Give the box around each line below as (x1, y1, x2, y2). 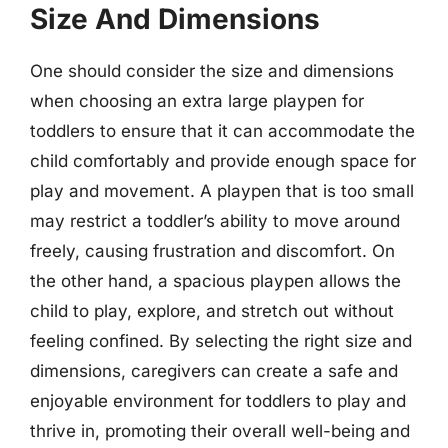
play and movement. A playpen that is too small (30, 180, 414, 201)
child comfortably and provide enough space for (30, 150, 416, 171)
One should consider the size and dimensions (30, 60, 394, 81)
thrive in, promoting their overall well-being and (30, 420, 410, 441)
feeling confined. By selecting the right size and (30, 330, 412, 351)
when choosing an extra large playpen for (30, 90, 364, 111)
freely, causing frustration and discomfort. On (30, 240, 395, 261)
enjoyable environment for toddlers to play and (30, 390, 406, 411)
